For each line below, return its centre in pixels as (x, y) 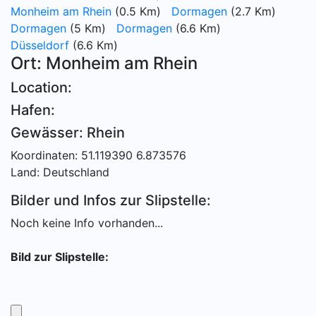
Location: (41, 87)
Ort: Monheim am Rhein (104, 63)
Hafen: (33, 110)
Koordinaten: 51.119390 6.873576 (98, 155)
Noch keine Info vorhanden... (87, 223)
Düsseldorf (40, 45)
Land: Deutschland (60, 172)
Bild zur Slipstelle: (60, 257)
